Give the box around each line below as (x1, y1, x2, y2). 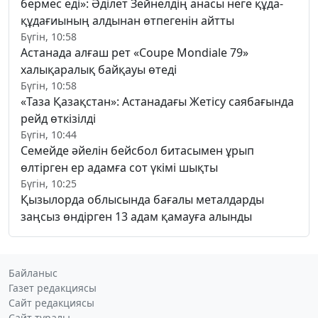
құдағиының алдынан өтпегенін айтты (21, 13, 234, 29)
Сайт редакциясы (9, 296, 94, 310)
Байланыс (9, 266, 57, 280)
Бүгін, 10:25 (21, 177, 77, 191)
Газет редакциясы (9, 281, 97, 295)
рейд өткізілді (21, 111, 96, 127)
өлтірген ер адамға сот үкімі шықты (21, 160, 218, 176)
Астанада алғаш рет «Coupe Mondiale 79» (21, 45, 248, 61)
